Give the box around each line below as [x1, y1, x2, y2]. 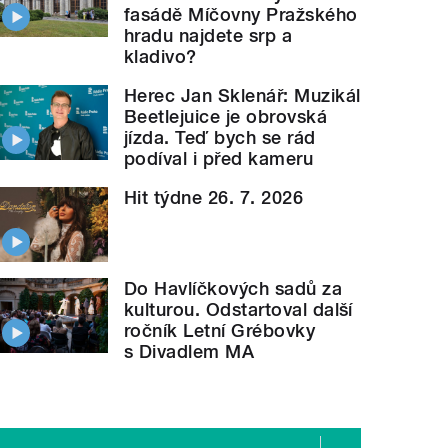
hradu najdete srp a [124, 25, 293, 47]
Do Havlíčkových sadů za [124, 277, 343, 299]
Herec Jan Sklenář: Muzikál [124, 85, 361, 107]
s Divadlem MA [124, 340, 255, 362]
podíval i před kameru [124, 148, 314, 170]
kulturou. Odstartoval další [124, 298, 353, 320]
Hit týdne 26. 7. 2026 [124, 187, 304, 209]
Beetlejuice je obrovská [124, 106, 328, 128]
